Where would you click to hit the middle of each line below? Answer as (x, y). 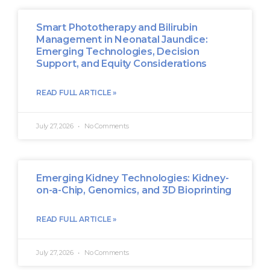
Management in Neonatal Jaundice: (122, 39)
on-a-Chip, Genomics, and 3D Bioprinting (134, 190)
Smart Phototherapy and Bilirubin (117, 27)
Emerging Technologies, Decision (118, 51)
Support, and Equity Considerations (122, 63)
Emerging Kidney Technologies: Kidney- (133, 178)
